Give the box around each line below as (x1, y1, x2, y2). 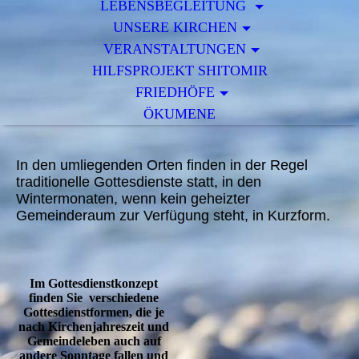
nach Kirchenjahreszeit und (18, 320, 169, 333)
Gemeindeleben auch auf (26, 334, 161, 348)
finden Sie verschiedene (29, 291, 159, 305)
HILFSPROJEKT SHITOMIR (91, 63, 268, 79)
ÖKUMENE (143, 106, 216, 122)
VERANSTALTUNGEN (103, 41, 247, 57)
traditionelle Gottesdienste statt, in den (16, 174, 261, 190)
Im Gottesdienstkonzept (30, 276, 158, 290)
